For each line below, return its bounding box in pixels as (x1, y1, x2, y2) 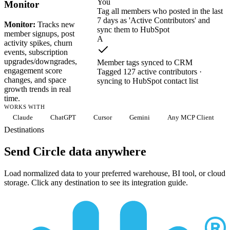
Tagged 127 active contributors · (97, 67, 202, 76)
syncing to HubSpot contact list (97, 76, 198, 85)
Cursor (93, 113, 112, 121)
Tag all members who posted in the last (97, 6, 223, 15)
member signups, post (4, 29, 74, 38)
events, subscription (4, 47, 68, 56)
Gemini (129, 113, 150, 121)
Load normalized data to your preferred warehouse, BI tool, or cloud (4, 168, 225, 178)
